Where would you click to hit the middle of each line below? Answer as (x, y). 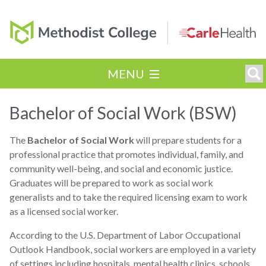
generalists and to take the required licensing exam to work (129, 197)
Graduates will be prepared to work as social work (111, 182)
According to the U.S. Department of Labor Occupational (125, 235)
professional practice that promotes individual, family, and (126, 154)
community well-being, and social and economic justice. (121, 168)
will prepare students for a (189, 140)
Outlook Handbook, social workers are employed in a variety (133, 249)
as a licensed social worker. (64, 211)
